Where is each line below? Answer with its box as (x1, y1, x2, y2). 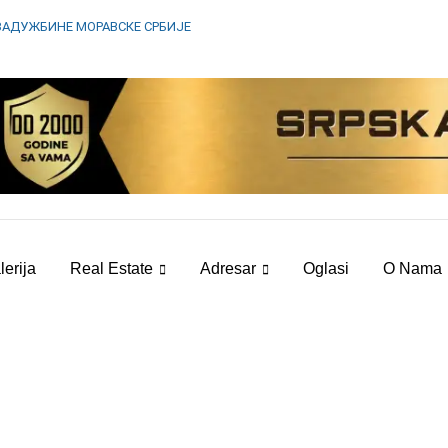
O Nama (383, 260, 442, 278)
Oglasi (303, 260, 349, 278)
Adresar (200, 260, 256, 278)
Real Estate (70, 260, 153, 278)
